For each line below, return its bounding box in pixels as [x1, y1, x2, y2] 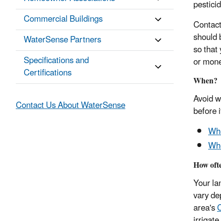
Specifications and [24, 52, 89, 70]
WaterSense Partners [24, 31, 101, 49]
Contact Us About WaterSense [16, 97, 125, 115]
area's [193, 199, 217, 218]
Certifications [24, 64, 72, 82]
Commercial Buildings [24, 10, 103, 29]
